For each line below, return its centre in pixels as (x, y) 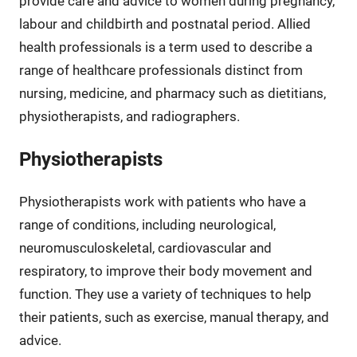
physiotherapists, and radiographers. (129, 116)
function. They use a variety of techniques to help (165, 294)
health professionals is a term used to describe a (165, 47)
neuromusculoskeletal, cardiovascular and (145, 247)
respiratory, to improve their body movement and (165, 271)
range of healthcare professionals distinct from (161, 70)
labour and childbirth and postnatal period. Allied (165, 24)
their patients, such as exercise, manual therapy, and (174, 317)
